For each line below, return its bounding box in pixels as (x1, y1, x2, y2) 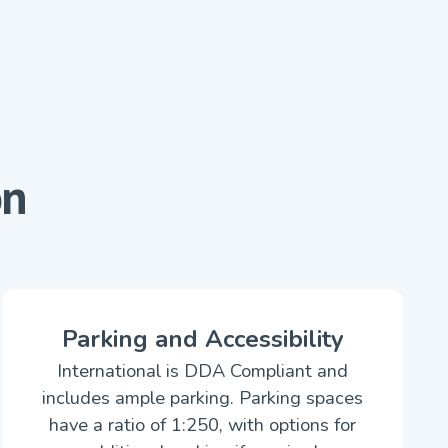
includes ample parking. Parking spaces (42, 385, 364, 410)
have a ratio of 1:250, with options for (49, 412, 357, 437)
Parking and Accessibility (61, 323, 344, 355)
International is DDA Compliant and (57, 358, 349, 383)
